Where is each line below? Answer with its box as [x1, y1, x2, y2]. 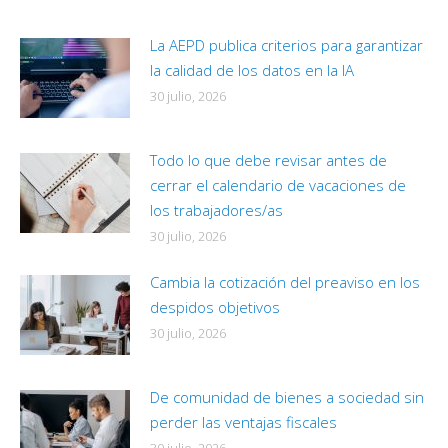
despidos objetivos [150, 297, 280, 318]
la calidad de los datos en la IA [150, 60, 354, 81]
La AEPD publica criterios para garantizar [150, 35, 423, 56]
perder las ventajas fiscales [150, 412, 337, 433]
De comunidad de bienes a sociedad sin [150, 387, 424, 408]
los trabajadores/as [150, 200, 283, 221]
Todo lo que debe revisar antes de [150, 150, 387, 171]
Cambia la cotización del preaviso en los [150, 272, 420, 293]
